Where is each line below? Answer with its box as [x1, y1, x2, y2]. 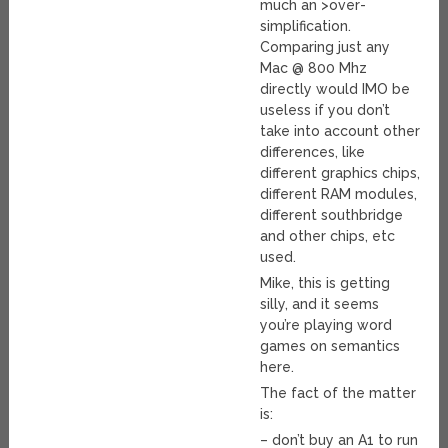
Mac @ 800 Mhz [260, 60, 368, 77]
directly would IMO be [260, 81, 411, 98]
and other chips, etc [260, 228, 396, 245]
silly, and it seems [260, 296, 380, 313]
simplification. [260, 18, 352, 35]
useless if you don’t [260, 102, 391, 119]
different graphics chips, [260, 165, 421, 182]
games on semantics [260, 338, 401, 355]
